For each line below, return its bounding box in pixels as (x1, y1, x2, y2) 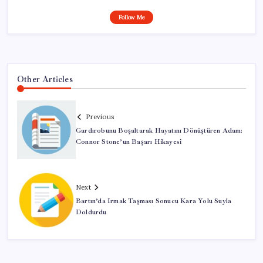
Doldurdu (76, 208, 107, 217)
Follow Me (118, 13, 145, 21)
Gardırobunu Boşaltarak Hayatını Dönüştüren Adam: (76, 126, 243, 136)
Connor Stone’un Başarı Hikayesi (76, 137, 182, 147)
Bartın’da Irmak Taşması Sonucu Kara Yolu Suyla (76, 197, 232, 206)
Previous (86, 113, 114, 122)
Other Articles (17, 73, 73, 85)
